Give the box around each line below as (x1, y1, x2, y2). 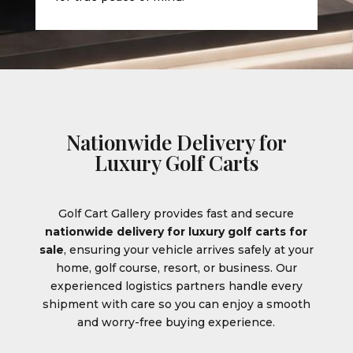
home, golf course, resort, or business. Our (55, 260, 297, 275)
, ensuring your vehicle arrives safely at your (63, 242, 314, 257)
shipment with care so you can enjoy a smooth (42, 296, 310, 311)
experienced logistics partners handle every (50, 278, 303, 293)
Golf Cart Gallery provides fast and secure (58, 206, 295, 221)
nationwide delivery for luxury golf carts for (45, 224, 308, 239)
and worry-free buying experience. (77, 314, 276, 329)
